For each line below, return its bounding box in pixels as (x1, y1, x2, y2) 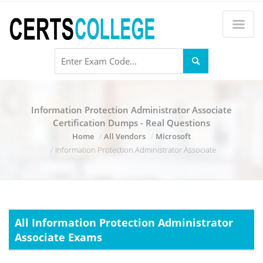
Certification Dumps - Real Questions (53, 117, 210, 129)
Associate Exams (15, 230, 102, 244)
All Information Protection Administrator (15, 215, 233, 230)
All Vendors (104, 131, 146, 141)
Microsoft (156, 131, 191, 141)
